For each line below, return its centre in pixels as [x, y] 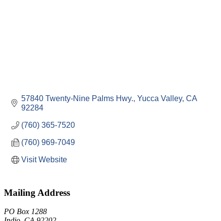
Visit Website [44, 160]
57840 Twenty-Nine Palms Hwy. [77, 98]
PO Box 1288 [25, 212]
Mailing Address [37, 192]
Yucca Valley [160, 98]
